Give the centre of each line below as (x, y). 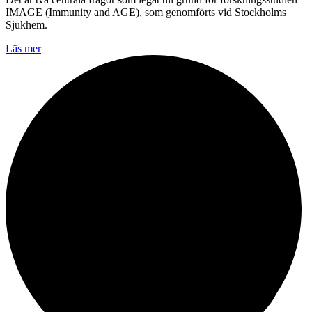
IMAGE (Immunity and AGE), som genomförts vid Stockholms (146, 12)
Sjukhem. (26, 24)
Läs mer (23, 48)
